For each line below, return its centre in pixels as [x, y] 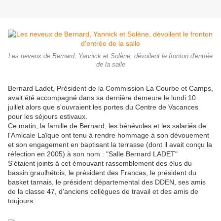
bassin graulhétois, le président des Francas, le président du [102, 173]
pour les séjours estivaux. [48, 117]
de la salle [110, 65]
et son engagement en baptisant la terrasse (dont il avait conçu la [110, 145]
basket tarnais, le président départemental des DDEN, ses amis [107, 182]
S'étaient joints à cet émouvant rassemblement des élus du [100, 164]
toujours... [23, 201]
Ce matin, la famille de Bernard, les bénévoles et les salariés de [107, 126]
